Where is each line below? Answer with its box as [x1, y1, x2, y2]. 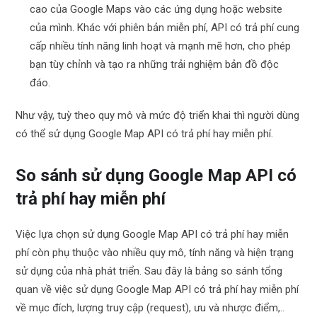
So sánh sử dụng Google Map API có [16, 166, 297, 185]
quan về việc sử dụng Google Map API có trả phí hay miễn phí [16, 283, 299, 296]
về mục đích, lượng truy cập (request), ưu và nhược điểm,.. [16, 301, 285, 314]
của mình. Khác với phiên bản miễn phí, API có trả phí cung [30, 21, 300, 34]
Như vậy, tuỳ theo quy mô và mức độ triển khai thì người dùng [16, 109, 300, 122]
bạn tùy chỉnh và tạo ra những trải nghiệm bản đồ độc [30, 58, 279, 71]
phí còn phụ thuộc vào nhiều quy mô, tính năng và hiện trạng [16, 246, 294, 259]
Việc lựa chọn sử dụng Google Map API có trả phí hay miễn [16, 228, 289, 241]
